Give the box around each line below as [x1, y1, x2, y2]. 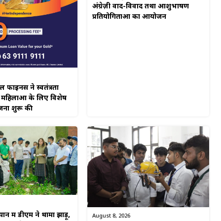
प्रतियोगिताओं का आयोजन [92, 12, 167, 22]
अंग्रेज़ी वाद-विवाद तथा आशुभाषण [92, 2, 189, 12]
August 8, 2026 [92, 213, 131, 220]
